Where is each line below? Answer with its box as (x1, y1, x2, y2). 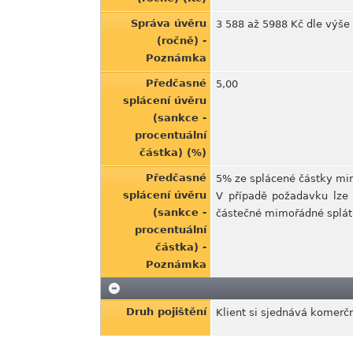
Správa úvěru (131, 17, 206, 29)
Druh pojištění (126, 306, 206, 318)
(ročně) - (157, 35, 206, 46)
